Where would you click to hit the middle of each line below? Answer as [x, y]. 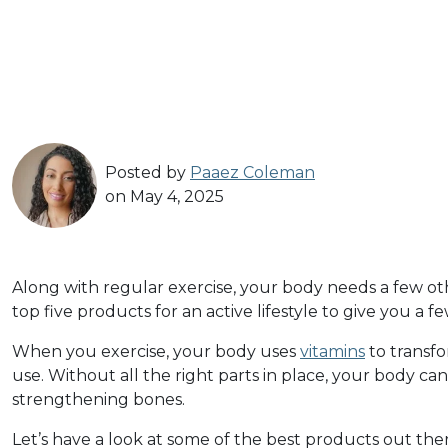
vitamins [332, 351]
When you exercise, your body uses [156, 351]
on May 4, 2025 [164, 197]
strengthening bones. [98, 399]
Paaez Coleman [252, 173]
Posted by [147, 173]
